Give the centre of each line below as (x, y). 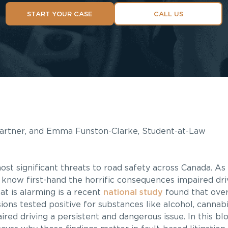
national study (133, 192)
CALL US (168, 14)
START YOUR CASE (60, 14)
